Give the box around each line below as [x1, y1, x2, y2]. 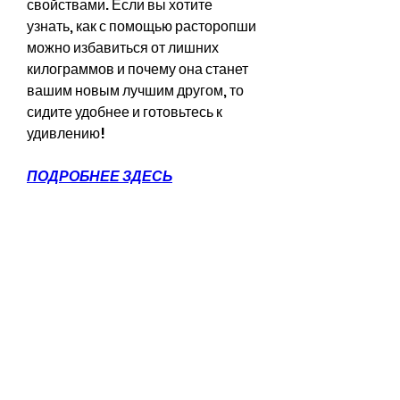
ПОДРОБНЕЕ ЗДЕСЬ [27, 165, 172, 187]
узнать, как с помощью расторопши [27, 15, 256, 37]
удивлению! [27, 122, 105, 144]
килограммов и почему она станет [27, 58, 248, 79]
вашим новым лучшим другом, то [27, 79, 244, 101]
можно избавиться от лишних [27, 37, 219, 58]
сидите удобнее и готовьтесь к [27, 101, 222, 122]
